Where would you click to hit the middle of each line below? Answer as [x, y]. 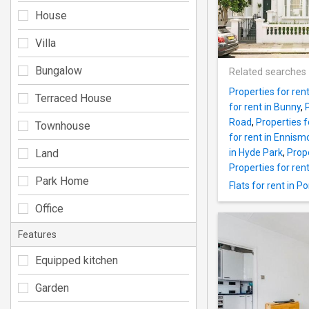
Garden [52, 288]
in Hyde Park [256, 153]
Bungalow [59, 70]
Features [37, 234]
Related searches [268, 72]
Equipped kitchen [77, 260]
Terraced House [73, 98]
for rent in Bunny [265, 107]
